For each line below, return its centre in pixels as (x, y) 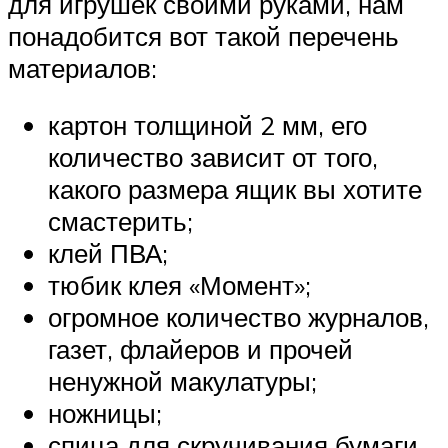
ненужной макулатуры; (182, 381)
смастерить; (120, 221)
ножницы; (105, 413)
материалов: (82, 67)
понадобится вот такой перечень (203, 35)
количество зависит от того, (213, 157)
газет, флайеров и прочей (200, 349)
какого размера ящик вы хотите (235, 189)
